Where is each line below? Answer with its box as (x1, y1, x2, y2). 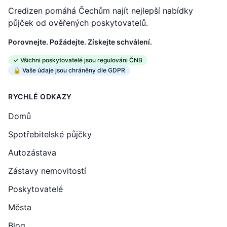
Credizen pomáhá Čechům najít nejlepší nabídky (8, 6, 193, 16)
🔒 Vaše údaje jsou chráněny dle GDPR (13, 66, 125, 74)
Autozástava (8, 147, 56, 158)
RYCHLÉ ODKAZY (8, 92, 72, 101)
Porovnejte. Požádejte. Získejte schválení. (8, 37, 152, 46)
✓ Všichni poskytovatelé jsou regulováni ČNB (13, 56, 142, 64)
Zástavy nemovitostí (8, 166, 86, 176)
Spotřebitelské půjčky (8, 129, 92, 139)
